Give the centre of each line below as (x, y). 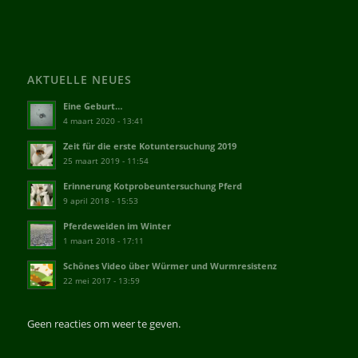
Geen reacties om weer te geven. (103, 324)
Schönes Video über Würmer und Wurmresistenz (169, 266)
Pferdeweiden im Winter (117, 226)
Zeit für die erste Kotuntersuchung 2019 (149, 146)
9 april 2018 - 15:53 (100, 201)
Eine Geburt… (92, 106)
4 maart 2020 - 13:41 (103, 121)
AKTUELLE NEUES (79, 80)
